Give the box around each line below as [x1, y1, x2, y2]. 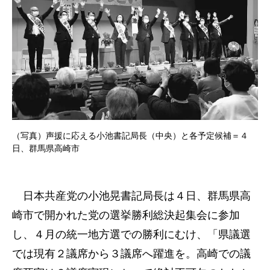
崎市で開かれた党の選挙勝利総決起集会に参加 [12, 209, 240, 221]
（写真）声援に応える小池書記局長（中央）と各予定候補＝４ [12, 131, 248, 141]
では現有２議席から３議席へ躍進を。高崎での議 [12, 248, 251, 260]
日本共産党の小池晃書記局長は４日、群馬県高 [12, 190, 251, 202]
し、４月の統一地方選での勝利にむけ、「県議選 [12, 228, 251, 240]
